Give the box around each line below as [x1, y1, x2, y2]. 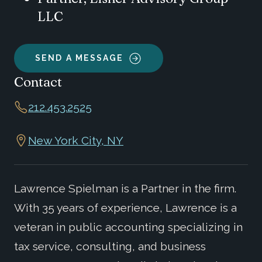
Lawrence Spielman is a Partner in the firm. [14, 181, 236, 195]
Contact [14, 73, 62, 91]
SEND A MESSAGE [35, 53, 124, 63]
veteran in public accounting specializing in [14, 220, 243, 233]
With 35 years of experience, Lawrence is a [14, 201, 237, 214]
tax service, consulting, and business [14, 239, 206, 253]
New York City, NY [28, 133, 123, 147]
